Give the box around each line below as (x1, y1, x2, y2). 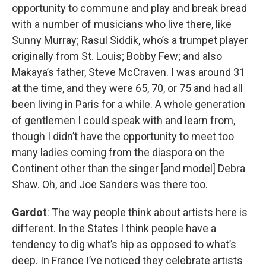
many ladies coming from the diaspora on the (12, 145, 224, 159)
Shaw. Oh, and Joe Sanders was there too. (12, 178, 208, 191)
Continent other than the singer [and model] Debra (12, 161, 245, 175)
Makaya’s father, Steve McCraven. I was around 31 (12, 65, 245, 78)
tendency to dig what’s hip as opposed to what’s (12, 237, 236, 251)
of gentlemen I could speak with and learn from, (12, 113, 235, 126)
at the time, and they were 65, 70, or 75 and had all (12, 81, 243, 94)
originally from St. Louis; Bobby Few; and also (12, 49, 222, 62)
